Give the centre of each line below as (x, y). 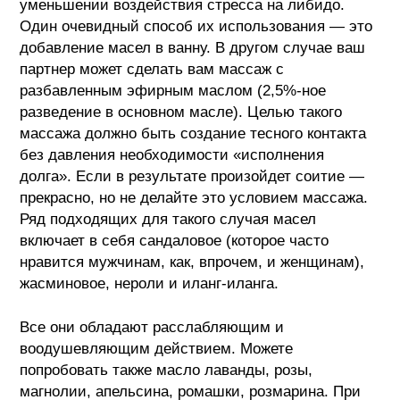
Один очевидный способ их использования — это (196, 26)
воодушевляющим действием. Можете (157, 348)
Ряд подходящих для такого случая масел (168, 219)
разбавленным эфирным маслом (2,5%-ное (173, 90)
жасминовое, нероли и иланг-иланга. (150, 283)
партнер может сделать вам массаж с (152, 69)
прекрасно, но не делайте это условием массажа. (194, 197)
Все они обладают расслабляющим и (152, 327)
